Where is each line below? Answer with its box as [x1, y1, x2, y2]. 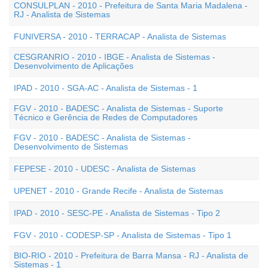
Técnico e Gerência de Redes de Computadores [14, 112, 197, 122]
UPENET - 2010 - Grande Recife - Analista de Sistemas [14, 186, 223, 196]
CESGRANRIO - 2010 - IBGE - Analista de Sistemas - [14, 52, 215, 62]
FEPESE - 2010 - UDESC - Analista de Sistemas [14, 164, 196, 173]
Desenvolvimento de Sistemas [14, 142, 128, 151]
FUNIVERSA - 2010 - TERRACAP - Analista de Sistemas [14, 32, 226, 41]
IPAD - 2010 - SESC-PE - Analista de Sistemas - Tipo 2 [14, 208, 220, 218]
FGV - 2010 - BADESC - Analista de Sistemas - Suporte [14, 103, 223, 113]
